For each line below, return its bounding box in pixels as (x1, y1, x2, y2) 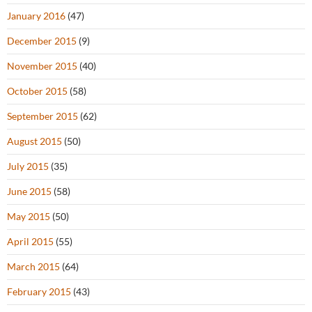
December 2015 (7, 35, 77, 47)
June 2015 (7, 185, 52, 197)
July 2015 (7, 160, 49, 172)
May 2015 (7, 210, 50, 222)
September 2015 (7, 110, 78, 122)
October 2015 (7, 85, 68, 97)
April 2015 (7, 235, 54, 247)
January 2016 (7, 10, 65, 22)
